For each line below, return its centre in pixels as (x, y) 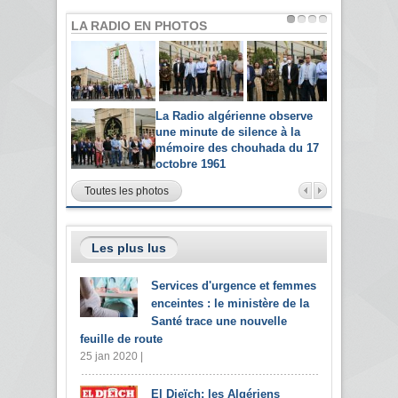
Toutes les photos (127, 191)
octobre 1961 (191, 163)
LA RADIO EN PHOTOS (139, 26)
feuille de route (121, 338)
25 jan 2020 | (111, 356)
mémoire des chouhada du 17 (237, 147)
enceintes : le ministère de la (230, 303)
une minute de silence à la (228, 131)
